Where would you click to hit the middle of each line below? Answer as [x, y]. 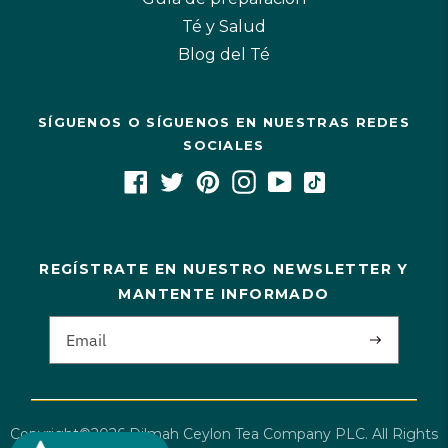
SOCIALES [224, 145]
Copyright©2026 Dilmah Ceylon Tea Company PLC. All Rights [224, 434]
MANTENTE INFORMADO [224, 294]
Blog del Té [224, 55]
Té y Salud [224, 27]
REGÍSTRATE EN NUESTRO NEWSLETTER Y [224, 269]
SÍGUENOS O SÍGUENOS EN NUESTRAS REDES [224, 122]
